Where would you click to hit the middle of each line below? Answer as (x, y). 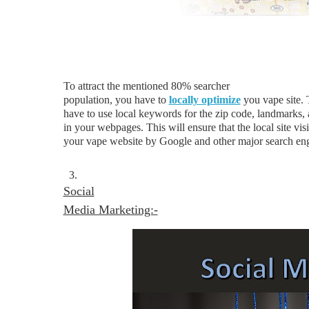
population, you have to (116, 100)
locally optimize (205, 100)
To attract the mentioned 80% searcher (146, 86)
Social (79, 191)
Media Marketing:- (110, 210)
